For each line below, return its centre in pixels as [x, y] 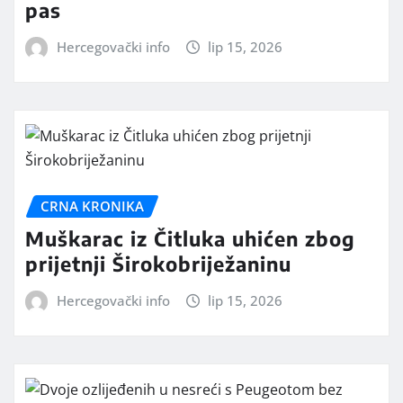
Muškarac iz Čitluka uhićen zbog [190, 239]
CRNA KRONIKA [92, 206]
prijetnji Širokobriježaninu [158, 264]
